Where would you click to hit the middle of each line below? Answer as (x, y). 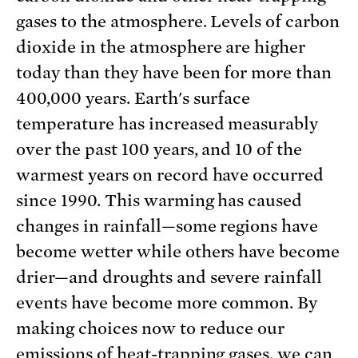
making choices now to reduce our (151, 328)
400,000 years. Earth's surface (133, 98)
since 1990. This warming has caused (159, 200)
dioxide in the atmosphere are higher (161, 47)
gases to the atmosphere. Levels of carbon (178, 21)
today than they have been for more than (174, 72)
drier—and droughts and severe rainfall (169, 277)
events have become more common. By (167, 302)
